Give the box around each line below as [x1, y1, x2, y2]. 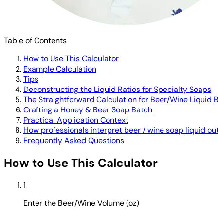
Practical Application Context [23, 114, 128, 125]
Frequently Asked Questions [23, 135, 124, 145]
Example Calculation [23, 63, 96, 74]
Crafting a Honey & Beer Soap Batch [23, 104, 152, 115]
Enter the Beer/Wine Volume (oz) [23, 198, 139, 208]
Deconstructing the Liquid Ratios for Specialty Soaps [23, 84, 211, 94]
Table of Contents [4, 35, 67, 46]
